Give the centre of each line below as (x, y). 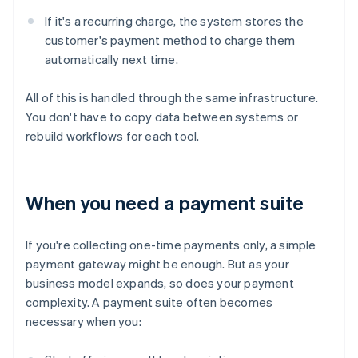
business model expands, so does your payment (160, 283)
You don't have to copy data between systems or (162, 117)
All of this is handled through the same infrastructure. (172, 98)
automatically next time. (111, 60)
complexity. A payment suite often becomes (149, 302)
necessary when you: (84, 322)
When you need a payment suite (165, 203)
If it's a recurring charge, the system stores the (174, 21)
